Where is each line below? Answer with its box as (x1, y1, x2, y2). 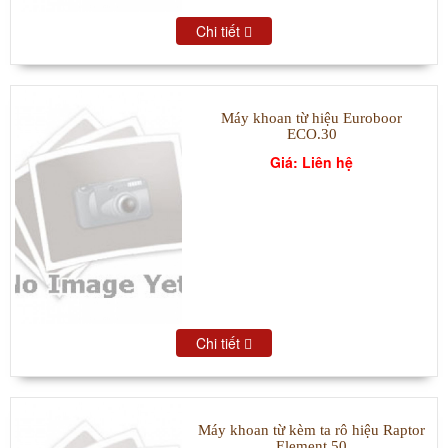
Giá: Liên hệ (270, 151, 354, 172)
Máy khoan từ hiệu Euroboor (221, 109, 403, 126)
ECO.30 (286, 125, 337, 142)
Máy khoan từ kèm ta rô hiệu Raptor (198, 421, 426, 438)
